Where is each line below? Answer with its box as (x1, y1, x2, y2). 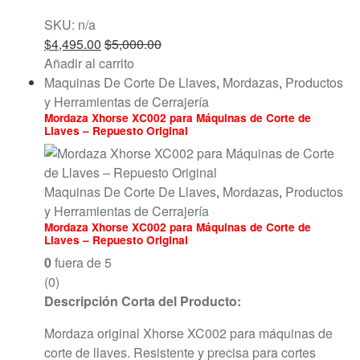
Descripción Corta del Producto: (44, 291, 241, 310)
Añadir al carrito (44, 53, 134, 72)
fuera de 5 (51, 252, 112, 272)
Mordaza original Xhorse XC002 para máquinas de (44, 323, 333, 342)
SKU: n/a (44, 14, 96, 34)
